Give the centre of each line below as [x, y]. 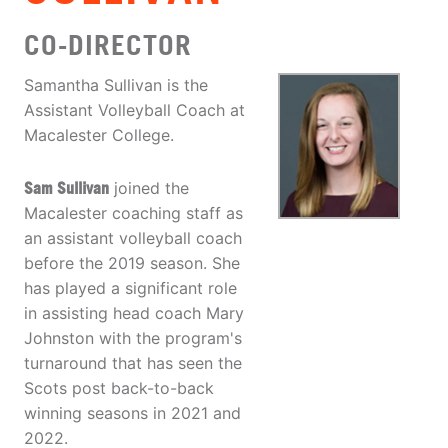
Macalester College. [99, 135]
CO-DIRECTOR [108, 45]
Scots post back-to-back [119, 388]
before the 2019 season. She [132, 263]
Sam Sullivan [66, 188]
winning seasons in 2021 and [132, 413]
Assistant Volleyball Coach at [134, 110]
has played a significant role [130, 288]
